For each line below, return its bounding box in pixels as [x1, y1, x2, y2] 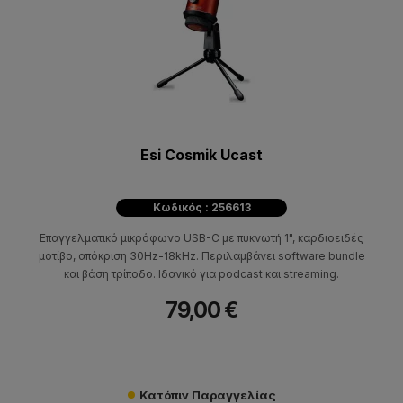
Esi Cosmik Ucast [140, 145, 263, 164]
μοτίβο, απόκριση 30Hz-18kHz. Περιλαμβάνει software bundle [38, 248, 365, 263]
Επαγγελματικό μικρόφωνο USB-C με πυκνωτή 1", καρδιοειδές [40, 230, 363, 245]
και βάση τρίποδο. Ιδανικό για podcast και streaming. [64, 266, 339, 281]
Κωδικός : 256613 [152, 200, 251, 214]
